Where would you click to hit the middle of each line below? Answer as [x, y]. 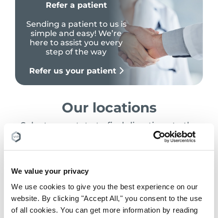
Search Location [60, 155]
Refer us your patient [74, 71]
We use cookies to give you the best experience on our [105, 186]
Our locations [109, 107]
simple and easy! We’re [76, 33]
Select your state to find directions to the [109, 125]
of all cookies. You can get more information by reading [105, 209]
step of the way [76, 52]
